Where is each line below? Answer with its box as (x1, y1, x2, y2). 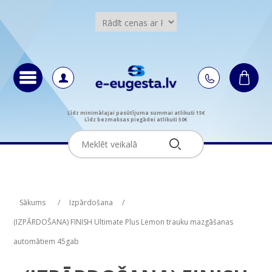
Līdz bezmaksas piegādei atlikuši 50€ (84, 115, 188, 123)
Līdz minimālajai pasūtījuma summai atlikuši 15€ (67, 109, 205, 116)
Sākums (19, 197, 46, 208)
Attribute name (42, 186, 94, 197)
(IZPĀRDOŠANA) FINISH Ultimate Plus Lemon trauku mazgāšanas (13, 216, 233, 227)
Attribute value (168, 186, 219, 197)
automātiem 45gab (13, 236, 79, 246)
